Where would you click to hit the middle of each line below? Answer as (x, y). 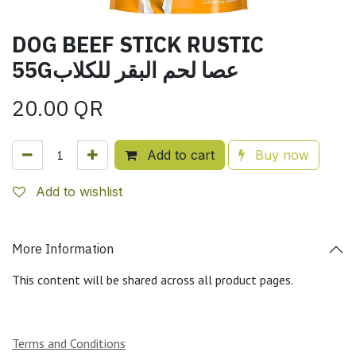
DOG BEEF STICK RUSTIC (138, 44)
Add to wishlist (79, 191)
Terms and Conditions (69, 343)
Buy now (280, 155)
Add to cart (179, 155)
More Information (63, 249)
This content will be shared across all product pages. (153, 279)
